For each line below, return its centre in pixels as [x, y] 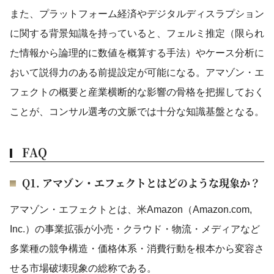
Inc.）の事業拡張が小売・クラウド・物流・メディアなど [135, 229]
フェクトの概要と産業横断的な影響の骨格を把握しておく [137, 92]
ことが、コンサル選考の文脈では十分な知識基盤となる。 [137, 112]
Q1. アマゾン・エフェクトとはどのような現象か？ [141, 183]
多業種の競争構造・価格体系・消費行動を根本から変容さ [137, 249]
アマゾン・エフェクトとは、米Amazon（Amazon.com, [131, 209]
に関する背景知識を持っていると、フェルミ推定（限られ [137, 33]
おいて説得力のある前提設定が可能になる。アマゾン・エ [137, 72]
